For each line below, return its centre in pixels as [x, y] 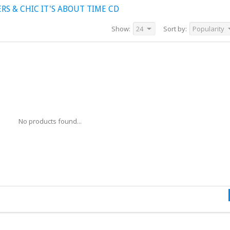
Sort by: [175, 29]
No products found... [50, 121]
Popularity [208, 29]
